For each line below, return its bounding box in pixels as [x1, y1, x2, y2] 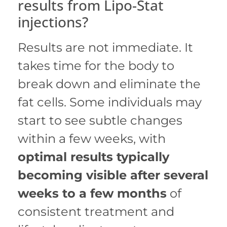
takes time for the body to [18, 58, 174, 73]
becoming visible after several [18, 168, 208, 183]
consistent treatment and [18, 204, 174, 219]
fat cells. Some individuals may [18, 95, 202, 110]
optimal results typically [18, 149, 169, 165]
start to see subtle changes [18, 113, 182, 128]
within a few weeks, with [18, 131, 166, 146]
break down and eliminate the [18, 77, 201, 92]
